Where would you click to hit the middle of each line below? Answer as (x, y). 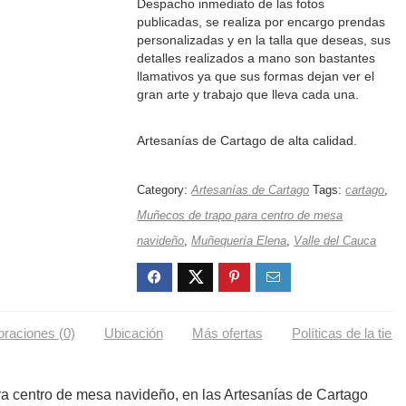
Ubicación (133, 333)
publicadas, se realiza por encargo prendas (261, 22)
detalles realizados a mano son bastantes (256, 58)
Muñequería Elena (239, 241)
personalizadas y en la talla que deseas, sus (264, 40)
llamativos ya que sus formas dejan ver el (256, 76)
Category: (164, 190)
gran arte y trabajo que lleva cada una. (248, 94)
